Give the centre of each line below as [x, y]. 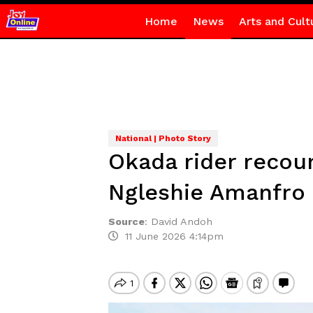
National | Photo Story [163, 138]
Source [126, 221]
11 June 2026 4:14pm [170, 236]
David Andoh [181, 221]
